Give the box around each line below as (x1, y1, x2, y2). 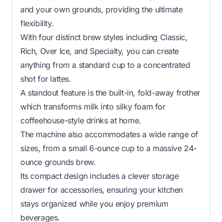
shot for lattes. (20, 73, 71, 84)
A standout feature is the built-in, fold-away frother (20, 87, 200, 98)
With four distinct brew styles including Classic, (20, 32, 188, 42)
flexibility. (20, 18, 54, 28)
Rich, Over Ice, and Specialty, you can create (20, 46, 179, 56)
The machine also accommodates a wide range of (20, 129, 199, 139)
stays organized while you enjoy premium (20, 198, 168, 209)
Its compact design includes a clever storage (20, 170, 179, 181)
